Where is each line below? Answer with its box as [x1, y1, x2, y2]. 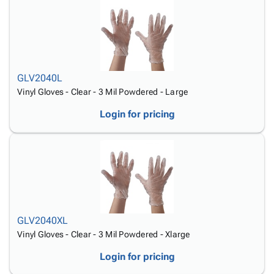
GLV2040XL [17, 215, 68, 226]
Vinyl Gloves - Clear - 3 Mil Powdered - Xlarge [17, 229, 190, 239]
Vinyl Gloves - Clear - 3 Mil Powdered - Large [17, 87, 188, 97]
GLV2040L [17, 72, 62, 84]
